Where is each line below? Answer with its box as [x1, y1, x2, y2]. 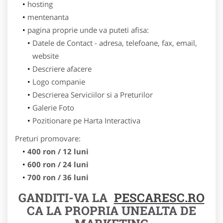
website [32, 50, 59, 61]
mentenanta [27, 11, 69, 22]
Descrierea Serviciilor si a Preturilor [32, 89, 153, 100]
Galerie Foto [32, 102, 74, 112]
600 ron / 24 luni [27, 159, 89, 169]
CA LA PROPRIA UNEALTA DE [27, 202, 196, 219]
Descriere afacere [32, 63, 92, 74]
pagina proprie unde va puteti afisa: [27, 24, 149, 35]
